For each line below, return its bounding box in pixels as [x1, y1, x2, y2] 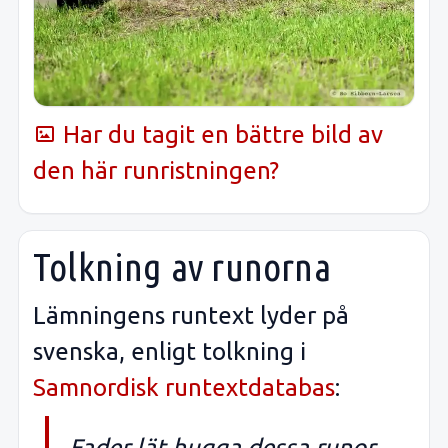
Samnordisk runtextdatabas [33, 374, 335, 402]
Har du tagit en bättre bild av [57, 120, 383, 148]
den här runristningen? [33, 156, 279, 184]
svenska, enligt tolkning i [33, 338, 306, 366]
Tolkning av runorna [33, 244, 331, 288]
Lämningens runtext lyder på [33, 302, 349, 330]
